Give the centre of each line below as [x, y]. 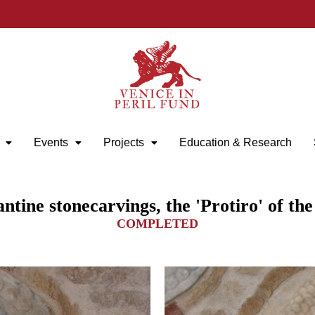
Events [51, 143]
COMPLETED [157, 224]
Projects [123, 143]
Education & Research [235, 143]
